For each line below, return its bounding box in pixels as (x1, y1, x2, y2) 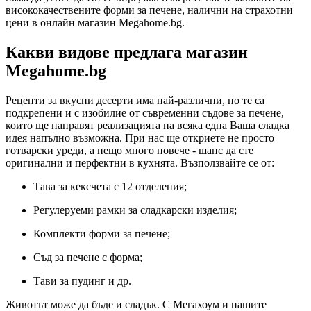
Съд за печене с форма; (33, 251, 142, 263)
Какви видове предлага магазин (6, 42, 248, 61)
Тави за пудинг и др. (33, 274, 131, 287)
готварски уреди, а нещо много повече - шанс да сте (6, 144, 253, 156)
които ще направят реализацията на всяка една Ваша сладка (6, 119, 289, 131)
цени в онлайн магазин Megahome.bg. (6, 16, 187, 28)
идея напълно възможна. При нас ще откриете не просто (6, 131, 274, 144)
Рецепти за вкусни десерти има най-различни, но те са (6, 94, 264, 106)
